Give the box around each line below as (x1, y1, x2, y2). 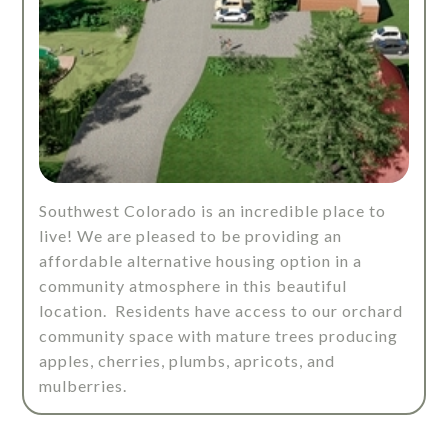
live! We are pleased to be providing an (39, 226, 343, 246)
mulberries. (39, 376, 128, 396)
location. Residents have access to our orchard (39, 301, 404, 321)
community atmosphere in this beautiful (39, 276, 348, 296)
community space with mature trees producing (39, 326, 399, 346)
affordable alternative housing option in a (39, 251, 363, 271)
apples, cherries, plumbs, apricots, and (39, 351, 336, 371)
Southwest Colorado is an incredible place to (39, 201, 387, 221)
